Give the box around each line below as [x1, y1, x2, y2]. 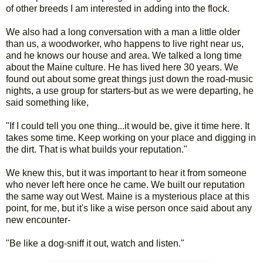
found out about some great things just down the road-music [6, 73, 253, 84]
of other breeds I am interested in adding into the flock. [6, 3, 230, 14]
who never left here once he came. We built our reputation [6, 179, 245, 190]
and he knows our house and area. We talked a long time [6, 50, 242, 60]
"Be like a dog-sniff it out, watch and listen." [6, 238, 184, 248]
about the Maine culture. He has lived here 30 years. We [6, 62, 238, 72]
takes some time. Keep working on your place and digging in [6, 132, 256, 143]
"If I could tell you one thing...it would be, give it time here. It [6, 120, 249, 131]
